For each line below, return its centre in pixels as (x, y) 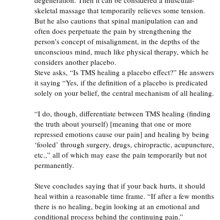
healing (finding (185, 113)
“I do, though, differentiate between (90, 113)
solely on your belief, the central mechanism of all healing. (124, 93)
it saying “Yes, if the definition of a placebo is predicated (121, 82)
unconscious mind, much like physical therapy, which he (122, 51)
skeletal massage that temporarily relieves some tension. (120, 10)
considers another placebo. (75, 62)
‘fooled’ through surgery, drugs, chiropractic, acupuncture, (124, 144)
